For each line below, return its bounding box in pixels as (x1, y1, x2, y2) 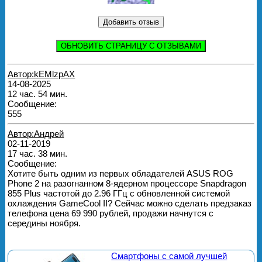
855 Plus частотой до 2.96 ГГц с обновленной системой (8, 188, 230, 199)
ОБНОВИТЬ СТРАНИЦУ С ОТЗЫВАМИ (60, 41, 201, 50)
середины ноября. (8, 218, 81, 229)
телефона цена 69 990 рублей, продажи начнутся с (8, 208, 214, 219)
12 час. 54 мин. (8, 89, 68, 99)
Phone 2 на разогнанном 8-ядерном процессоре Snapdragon (8, 178, 247, 189)
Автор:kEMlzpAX (8, 69, 75, 80)
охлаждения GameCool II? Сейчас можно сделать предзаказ (8, 198, 252, 209)
